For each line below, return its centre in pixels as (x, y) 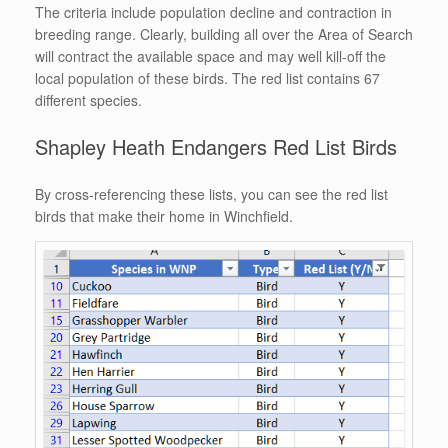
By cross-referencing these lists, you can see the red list (211, 194)
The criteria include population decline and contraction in (213, 12)
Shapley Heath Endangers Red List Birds (216, 147)
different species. (88, 100)
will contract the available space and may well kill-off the (210, 56)
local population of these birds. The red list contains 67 (207, 78)
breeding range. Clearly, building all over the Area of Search (224, 34)
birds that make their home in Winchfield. (164, 216)
